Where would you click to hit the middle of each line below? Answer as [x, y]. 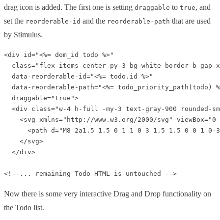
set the [15, 21]
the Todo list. [24, 208]
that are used [190, 21]
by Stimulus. [23, 35]
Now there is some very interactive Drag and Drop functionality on [108, 194]
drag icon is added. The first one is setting [69, 7]
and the [94, 21]
